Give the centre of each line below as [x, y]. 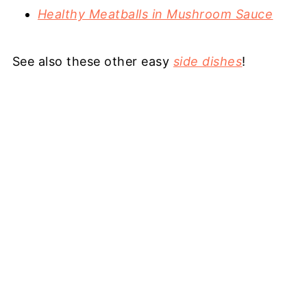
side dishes [208, 62]
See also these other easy [93, 62]
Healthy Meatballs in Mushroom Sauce [155, 14]
